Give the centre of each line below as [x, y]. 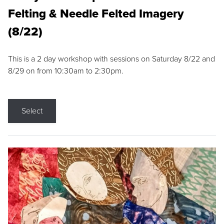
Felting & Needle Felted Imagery [96, 13]
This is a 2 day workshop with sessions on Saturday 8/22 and [111, 59]
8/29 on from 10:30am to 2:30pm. [66, 71]
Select [32, 111]
